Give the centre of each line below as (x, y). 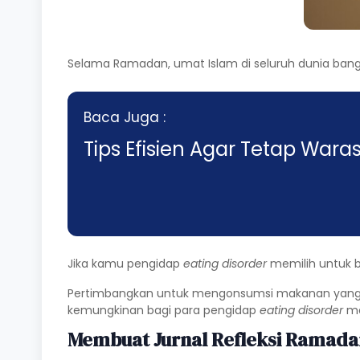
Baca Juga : (125, 117)
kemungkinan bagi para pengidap (164, 310)
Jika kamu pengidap (125, 263)
